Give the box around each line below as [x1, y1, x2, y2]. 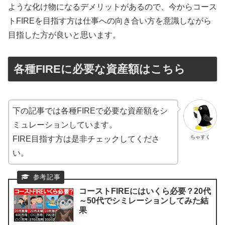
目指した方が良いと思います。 [8, 31, 121, 40]
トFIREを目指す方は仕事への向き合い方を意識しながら [8, 17, 211, 26]
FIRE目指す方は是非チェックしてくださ [13, 134, 160, 143]
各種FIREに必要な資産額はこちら [14, 62, 185, 75]
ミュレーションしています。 [13, 120, 117, 129]
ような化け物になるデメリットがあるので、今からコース [8, 3, 217, 12]
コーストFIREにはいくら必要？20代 [79, 186, 211, 195]
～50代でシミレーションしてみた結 [79, 196, 209, 205]
